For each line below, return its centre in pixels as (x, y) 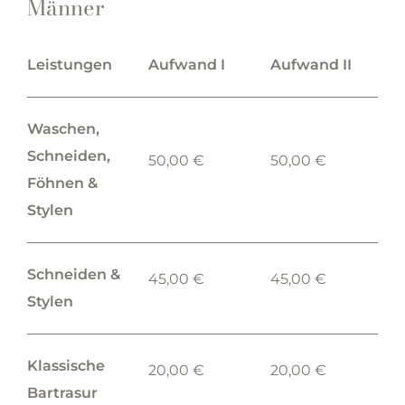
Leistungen (69, 65)
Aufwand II (311, 65)
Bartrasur (62, 393)
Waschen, (63, 129)
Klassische (66, 366)
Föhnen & (62, 183)
